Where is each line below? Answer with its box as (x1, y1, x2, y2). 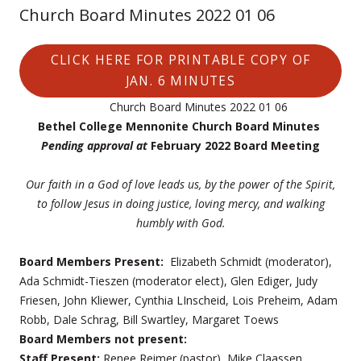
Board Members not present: (19, 330, 187, 346)
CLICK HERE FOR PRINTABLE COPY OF (50, 51, 311, 68)
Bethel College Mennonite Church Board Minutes (38, 118, 323, 134)
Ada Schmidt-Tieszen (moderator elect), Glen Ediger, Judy (19, 272, 317, 288)
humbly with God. (135, 214, 226, 230)
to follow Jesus (36, 195, 110, 211)
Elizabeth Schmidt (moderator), (170, 253, 332, 269)
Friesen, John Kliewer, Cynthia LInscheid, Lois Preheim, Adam (19, 292, 338, 308)
